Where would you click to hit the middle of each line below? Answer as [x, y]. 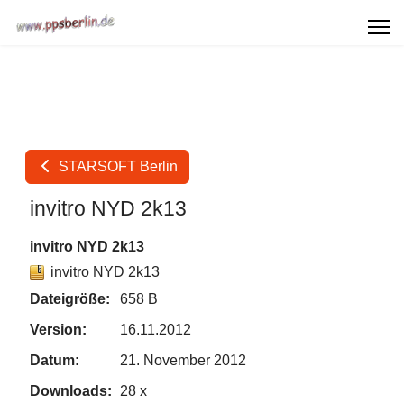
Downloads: [71, 391]
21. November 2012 [183, 360]
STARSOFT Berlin [116, 166]
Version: [58, 330]
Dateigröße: [70, 299]
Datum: [55, 360]
